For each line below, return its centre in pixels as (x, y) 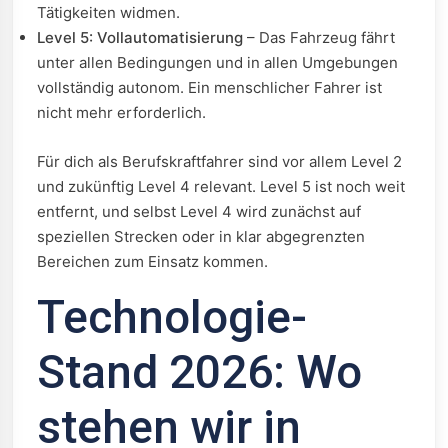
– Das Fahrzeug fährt (319, 37)
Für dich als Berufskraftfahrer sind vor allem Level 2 (219, 161)
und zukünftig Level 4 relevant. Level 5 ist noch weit (221, 186)
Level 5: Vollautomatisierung (140, 37)
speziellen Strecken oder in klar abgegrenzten (201, 236)
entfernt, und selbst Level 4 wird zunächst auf (199, 211)
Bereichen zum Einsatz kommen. (152, 261)
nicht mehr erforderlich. (121, 112)
